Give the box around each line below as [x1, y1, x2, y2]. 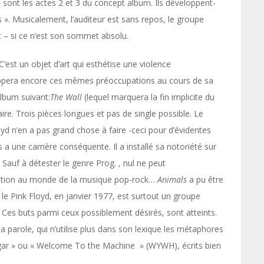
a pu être [187, 174, 223, 185]
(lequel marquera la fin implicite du [82, 91, 214, 103]
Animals [155, 174, 187, 185]
